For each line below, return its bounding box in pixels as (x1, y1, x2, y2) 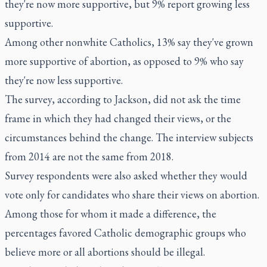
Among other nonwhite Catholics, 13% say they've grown (5, 35, 253, 49)
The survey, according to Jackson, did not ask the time (5, 92, 241, 106)
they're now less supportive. (5, 73, 123, 87)
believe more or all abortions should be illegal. (5, 245, 205, 259)
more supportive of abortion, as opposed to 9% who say (5, 54, 244, 68)
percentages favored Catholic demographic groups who (5, 226, 246, 240)
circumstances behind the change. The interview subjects (5, 131, 253, 144)
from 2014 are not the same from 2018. (5, 150, 173, 163)
